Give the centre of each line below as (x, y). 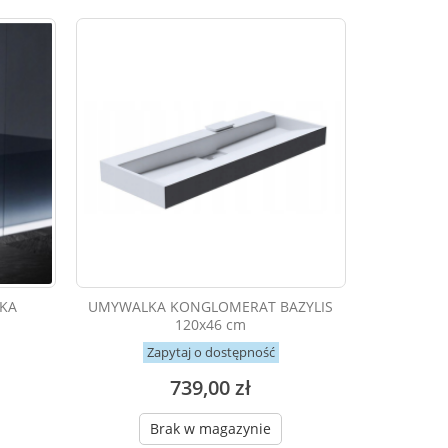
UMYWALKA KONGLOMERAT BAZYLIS (211, 307)
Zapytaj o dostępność (210, 352)
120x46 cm (211, 325)
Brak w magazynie (211, 429)
